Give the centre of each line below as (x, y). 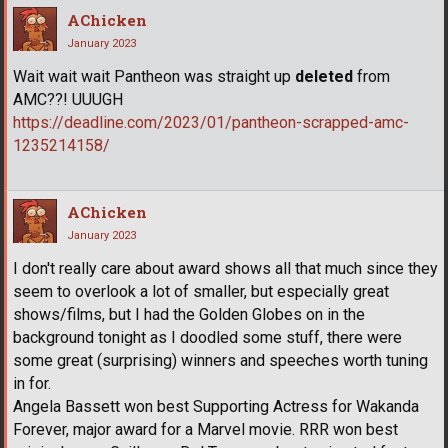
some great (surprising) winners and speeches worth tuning (220, 361)
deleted (324, 77)
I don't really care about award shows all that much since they (225, 269)
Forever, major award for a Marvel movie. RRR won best (205, 430)
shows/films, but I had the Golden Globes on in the (189, 315)
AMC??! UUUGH (68, 100)
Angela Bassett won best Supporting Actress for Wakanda (216, 407)
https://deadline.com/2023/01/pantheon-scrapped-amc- (211, 123)
